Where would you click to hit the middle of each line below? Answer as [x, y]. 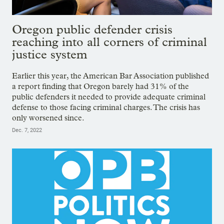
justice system [50, 54]
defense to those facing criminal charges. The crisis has [106, 107]
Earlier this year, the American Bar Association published [110, 76]
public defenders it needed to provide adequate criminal [109, 97]
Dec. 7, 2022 [27, 130]
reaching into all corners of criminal [109, 41]
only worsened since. [48, 118]
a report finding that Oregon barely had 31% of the [100, 86]
